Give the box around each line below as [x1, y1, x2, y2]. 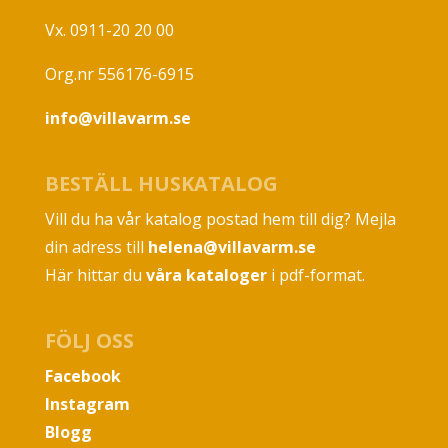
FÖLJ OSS [44, 327, 134, 355]
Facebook [44, 365, 121, 388]
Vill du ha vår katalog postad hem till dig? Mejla [44, 208, 396, 231]
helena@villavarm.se [147, 236, 316, 259]
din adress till [44, 236, 148, 259]
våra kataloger [145, 264, 267, 287]
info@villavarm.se [44, 106, 191, 129]
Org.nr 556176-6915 [44, 62, 194, 85]
